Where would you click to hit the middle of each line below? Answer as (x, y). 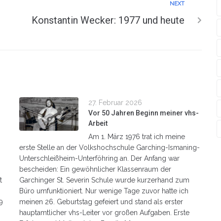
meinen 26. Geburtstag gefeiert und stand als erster (101, 202)
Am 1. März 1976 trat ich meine (137, 136)
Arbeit (98, 123)
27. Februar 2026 (115, 102)
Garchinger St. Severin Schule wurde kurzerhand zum (104, 180)
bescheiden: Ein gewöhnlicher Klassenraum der (95, 169)
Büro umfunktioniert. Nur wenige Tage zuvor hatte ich (104, 191)
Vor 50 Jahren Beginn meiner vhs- (144, 113)
